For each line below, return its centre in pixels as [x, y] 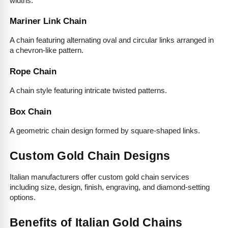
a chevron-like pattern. [47, 51]
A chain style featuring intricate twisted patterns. [88, 91]
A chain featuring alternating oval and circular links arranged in [112, 40]
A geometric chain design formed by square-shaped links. [105, 131]
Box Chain [31, 111]
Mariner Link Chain [48, 21]
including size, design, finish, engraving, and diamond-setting [110, 187]
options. [23, 197]
